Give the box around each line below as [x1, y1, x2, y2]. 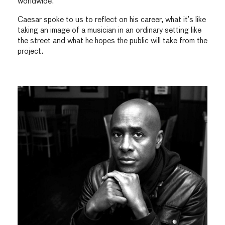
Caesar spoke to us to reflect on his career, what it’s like [18, 16, 206, 24]
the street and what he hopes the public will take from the [18, 37, 207, 45]
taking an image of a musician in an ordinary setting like [18, 26, 201, 34]
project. [18, 47, 43, 55]
